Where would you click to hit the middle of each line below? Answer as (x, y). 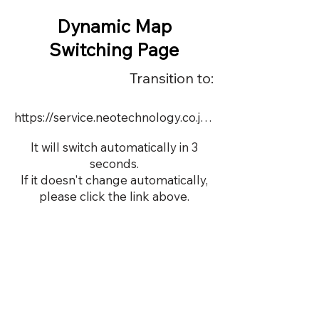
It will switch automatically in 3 (114, 147)
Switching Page (114, 49)
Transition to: (172, 78)
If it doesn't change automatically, (114, 180)
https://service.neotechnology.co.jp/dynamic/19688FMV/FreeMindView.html (206, 117)
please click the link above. (114, 196)
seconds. (114, 163)
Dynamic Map (114, 26)
